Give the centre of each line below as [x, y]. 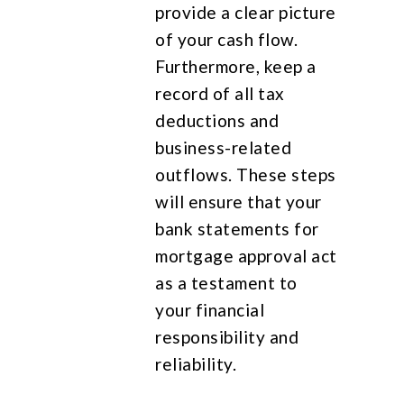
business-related [224, 147]
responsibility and [227, 336]
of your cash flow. [227, 39]
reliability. [196, 363]
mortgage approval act [246, 255]
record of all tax [220, 93]
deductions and [217, 120]
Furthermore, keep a [236, 66]
